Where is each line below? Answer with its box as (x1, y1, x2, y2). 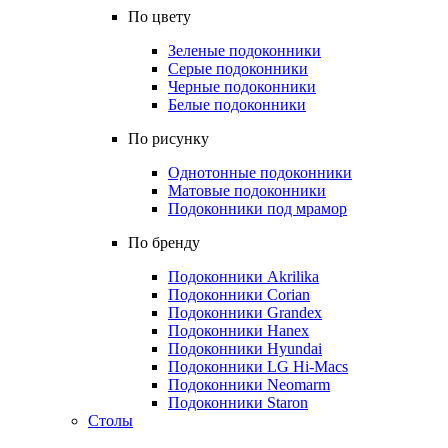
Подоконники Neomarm (168, 376, 330, 393)
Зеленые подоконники (168, 42, 321, 59)
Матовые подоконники (168, 182, 326, 199)
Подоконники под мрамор (168, 200, 347, 217)
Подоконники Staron (168, 394, 308, 411)
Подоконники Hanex (168, 322, 309, 339)
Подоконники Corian (168, 286, 310, 303)
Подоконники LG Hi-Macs (168, 358, 348, 375)
